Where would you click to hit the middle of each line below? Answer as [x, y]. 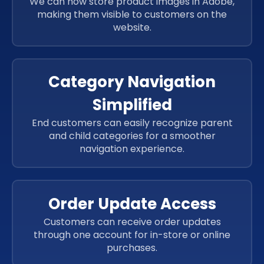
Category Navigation [132, 82]
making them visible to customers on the [132, 14]
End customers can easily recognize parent [132, 123]
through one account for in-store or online [132, 235]
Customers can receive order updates [132, 222]
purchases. [132, 247]
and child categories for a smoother [132, 136]
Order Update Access [132, 204]
